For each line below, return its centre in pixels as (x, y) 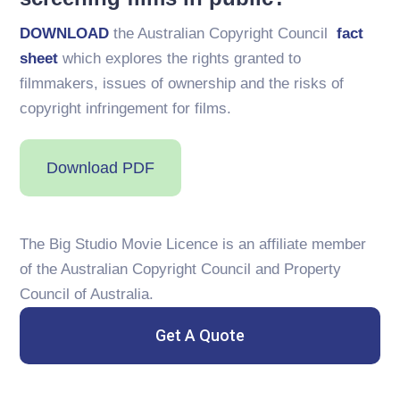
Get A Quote (200, 335)
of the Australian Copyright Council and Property (181, 269)
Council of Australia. (87, 294)
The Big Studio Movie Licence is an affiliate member (193, 244)
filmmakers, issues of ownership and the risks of (182, 83)
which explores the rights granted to (180, 58)
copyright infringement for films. (128, 108)
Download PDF (101, 167)
